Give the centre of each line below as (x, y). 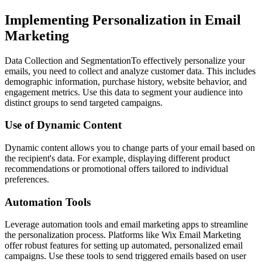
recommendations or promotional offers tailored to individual (116, 168)
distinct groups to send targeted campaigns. (84, 102)
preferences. (27, 179)
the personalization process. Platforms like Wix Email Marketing (123, 235)
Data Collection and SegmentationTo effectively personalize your (125, 60)
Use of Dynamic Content (63, 125)
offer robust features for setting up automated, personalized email (124, 246)
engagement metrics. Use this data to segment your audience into (124, 92)
